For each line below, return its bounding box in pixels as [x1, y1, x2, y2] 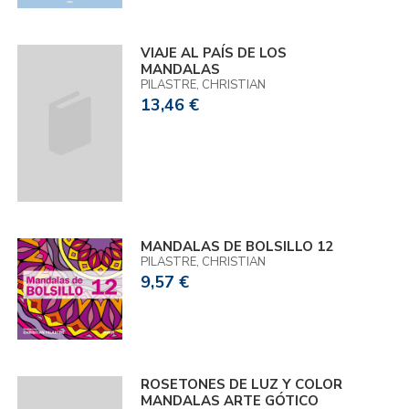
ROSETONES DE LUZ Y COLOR [141, 374, 343, 393]
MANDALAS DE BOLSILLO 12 [141, 236, 334, 256]
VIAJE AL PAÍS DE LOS [141, 43, 288, 62]
